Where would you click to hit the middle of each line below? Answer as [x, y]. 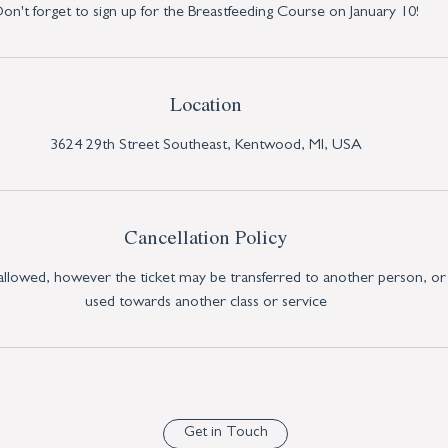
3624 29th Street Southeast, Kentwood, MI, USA [205, 146]
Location [205, 103]
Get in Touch [225, 433]
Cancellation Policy [205, 236]
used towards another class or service [205, 303]
